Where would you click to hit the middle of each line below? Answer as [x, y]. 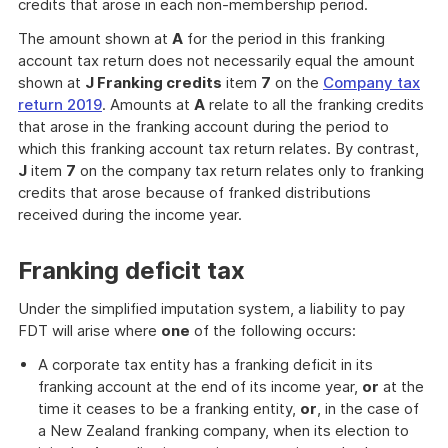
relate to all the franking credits [314, 104]
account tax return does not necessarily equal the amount [216, 60]
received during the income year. [130, 214]
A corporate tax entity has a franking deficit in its [205, 364]
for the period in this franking [284, 38]
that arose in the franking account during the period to [203, 126]
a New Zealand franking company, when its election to [223, 430]
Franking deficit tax [131, 270]
